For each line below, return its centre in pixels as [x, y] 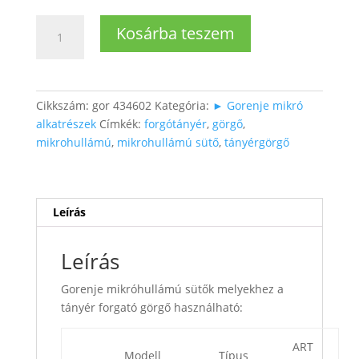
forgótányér [175, 124]
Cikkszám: [64, 106]
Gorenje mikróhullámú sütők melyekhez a [172, 289]
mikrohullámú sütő [167, 143]
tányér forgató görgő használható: [151, 308]
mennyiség [64, 98]
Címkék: [121, 124]
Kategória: [183, 106]
